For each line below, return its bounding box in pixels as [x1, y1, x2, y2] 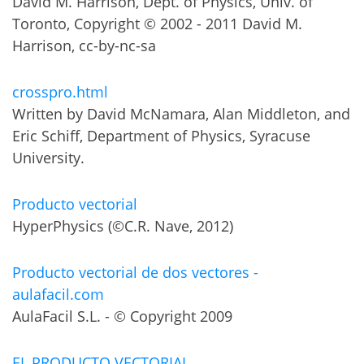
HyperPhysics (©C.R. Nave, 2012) [12, 216, 233, 236]
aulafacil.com [12, 284, 104, 305]
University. [12, 148, 84, 168]
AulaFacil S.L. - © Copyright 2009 [12, 306, 232, 327]
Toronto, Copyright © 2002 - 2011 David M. [12, 14, 302, 34]
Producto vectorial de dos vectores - [12, 262, 258, 283]
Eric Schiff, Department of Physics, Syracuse [12, 126, 310, 146]
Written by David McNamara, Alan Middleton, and [12, 104, 350, 124]
